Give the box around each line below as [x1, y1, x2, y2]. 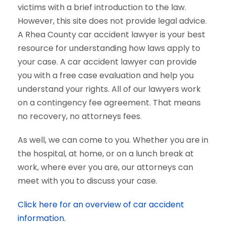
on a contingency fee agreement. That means [18, 97, 201, 108]
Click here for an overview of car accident [18, 199, 184, 210]
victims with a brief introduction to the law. [18, 2, 186, 13]
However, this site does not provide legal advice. [18, 15, 207, 27]
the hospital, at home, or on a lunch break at [18, 148, 194, 159]
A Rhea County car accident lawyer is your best [18, 29, 205, 40]
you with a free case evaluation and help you [18, 70, 194, 81]
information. [18, 212, 66, 224]
